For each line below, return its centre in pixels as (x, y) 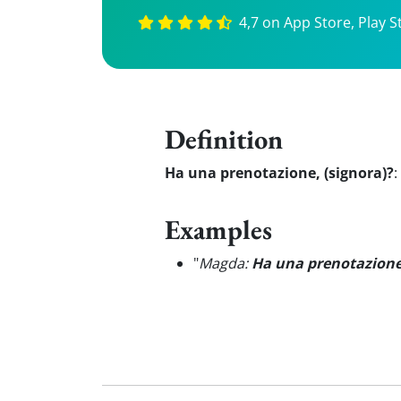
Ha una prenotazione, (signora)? (279, 173)
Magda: (225, 263)
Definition (224, 139)
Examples (218, 229)
